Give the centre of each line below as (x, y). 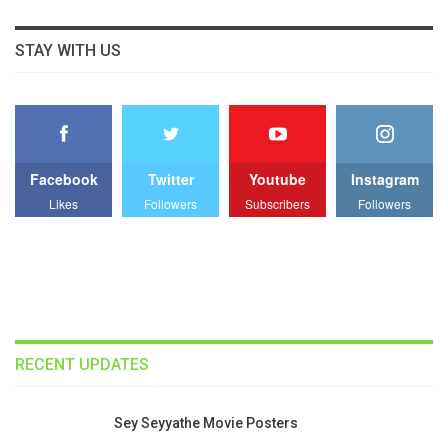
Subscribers (277, 203)
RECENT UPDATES (82, 364)
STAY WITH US (68, 50)
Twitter (170, 178)
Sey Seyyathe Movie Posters (206, 422)
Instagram (384, 178)
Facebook (63, 178)
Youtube (277, 178)
